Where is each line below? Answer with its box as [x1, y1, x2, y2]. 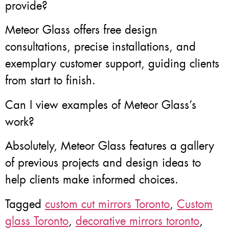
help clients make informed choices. [5, 172, 178, 188]
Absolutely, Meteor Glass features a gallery [5, 139, 214, 154]
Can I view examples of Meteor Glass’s [5, 97, 196, 112]
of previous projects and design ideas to [5, 155, 201, 171]
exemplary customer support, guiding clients [5, 56, 219, 72]
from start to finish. [5, 73, 96, 88]
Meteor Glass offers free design [5, 22, 157, 38]
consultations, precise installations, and [5, 39, 196, 55]
